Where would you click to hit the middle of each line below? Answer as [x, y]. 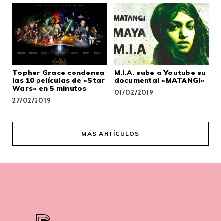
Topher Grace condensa [58, 72]
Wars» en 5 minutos [50, 88]
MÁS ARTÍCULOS [110, 134]
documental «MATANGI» [159, 80]
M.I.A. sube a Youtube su [160, 72]
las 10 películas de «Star [59, 80]
